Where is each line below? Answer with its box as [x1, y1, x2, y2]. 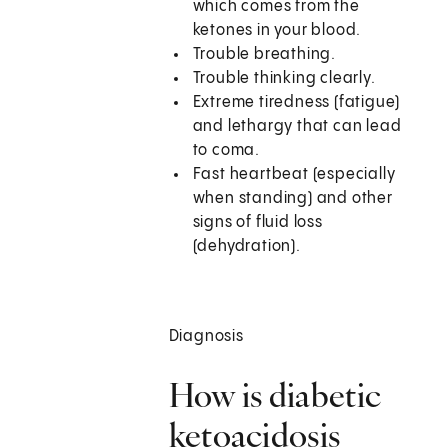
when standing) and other [192, 190, 393, 208]
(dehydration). [192, 238, 301, 256]
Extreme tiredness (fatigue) [192, 94, 401, 112]
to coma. [192, 142, 261, 160]
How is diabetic [168, 374, 382, 417]
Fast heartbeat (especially [192, 166, 396, 184]
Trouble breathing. [192, 46, 337, 64]
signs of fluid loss [192, 214, 323, 232]
